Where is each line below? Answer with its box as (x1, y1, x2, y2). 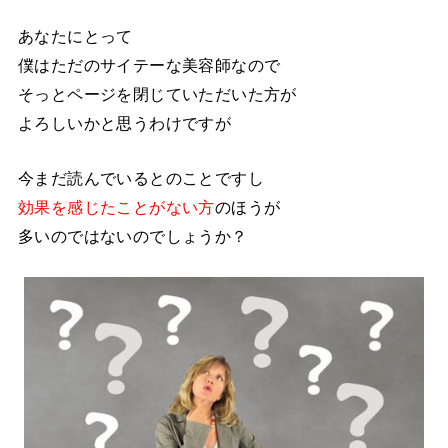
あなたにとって (17, 26, 133, 45)
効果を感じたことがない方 (17, 197, 215, 216)
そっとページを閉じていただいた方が (17, 84, 297, 103)
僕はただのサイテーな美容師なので (17, 55, 281, 74)
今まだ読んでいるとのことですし (17, 168, 265, 187)
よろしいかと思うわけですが (17, 113, 232, 132)
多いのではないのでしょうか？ (17, 226, 248, 245)
